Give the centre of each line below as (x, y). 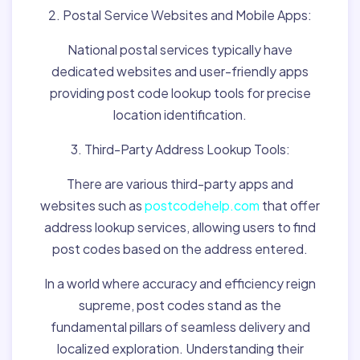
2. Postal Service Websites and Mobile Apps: (180, 15)
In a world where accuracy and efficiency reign (180, 283)
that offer (290, 205)
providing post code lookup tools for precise (180, 93)
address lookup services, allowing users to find (180, 227)
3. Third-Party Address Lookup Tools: (180, 149)
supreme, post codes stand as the (180, 305)
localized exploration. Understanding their (180, 348)
